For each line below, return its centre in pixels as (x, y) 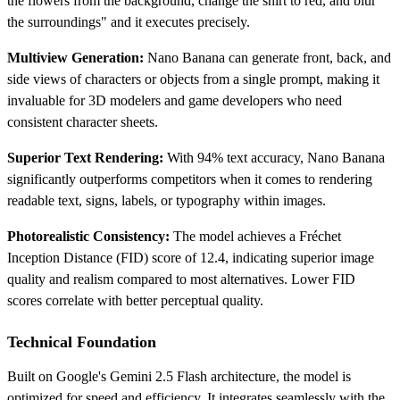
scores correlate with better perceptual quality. (135, 300)
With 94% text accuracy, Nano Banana (274, 157)
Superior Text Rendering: (85, 157)
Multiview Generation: (75, 57)
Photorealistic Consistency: (88, 236)
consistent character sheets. (83, 121)
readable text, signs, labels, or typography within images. (167, 200)
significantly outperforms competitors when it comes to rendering (190, 179)
